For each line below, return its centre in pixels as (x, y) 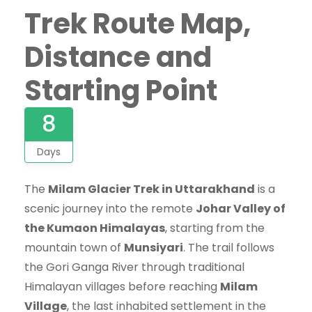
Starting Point (121, 90)
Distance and (118, 57)
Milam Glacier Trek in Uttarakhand (151, 189)
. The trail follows (229, 247)
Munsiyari (154, 247)
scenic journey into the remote (110, 208)
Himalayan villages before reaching (122, 286)
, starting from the (215, 228)
